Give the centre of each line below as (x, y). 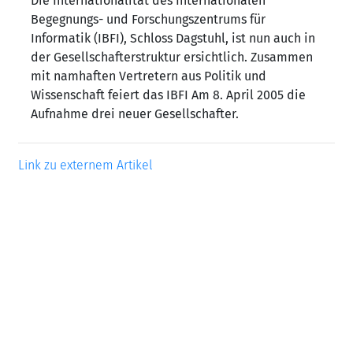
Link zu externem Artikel (85, 165)
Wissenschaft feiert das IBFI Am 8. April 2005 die (168, 95)
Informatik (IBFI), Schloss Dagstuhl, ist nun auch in (173, 38)
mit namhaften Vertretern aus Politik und (149, 76)
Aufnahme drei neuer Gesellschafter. (135, 114)
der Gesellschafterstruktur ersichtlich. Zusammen (172, 57)
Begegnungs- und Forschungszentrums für (148, 19)
